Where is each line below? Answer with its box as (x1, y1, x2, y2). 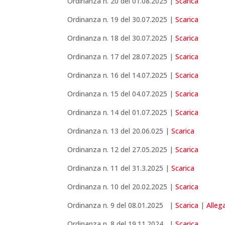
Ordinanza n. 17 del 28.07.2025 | (67, 52, 176, 62)
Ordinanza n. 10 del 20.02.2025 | (67, 182, 176, 192)
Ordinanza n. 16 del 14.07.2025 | (67, 70, 176, 80)
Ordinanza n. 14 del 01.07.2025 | (67, 107, 176, 118)
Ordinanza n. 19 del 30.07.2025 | (67, 15, 176, 25)
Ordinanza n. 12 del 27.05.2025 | (67, 145, 176, 155)
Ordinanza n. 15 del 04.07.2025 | (67, 89, 176, 99)
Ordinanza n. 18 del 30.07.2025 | (67, 33, 176, 43)
